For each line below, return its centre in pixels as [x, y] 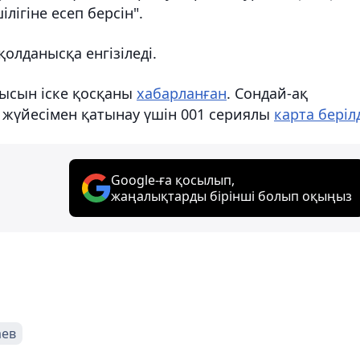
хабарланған [182, 93]
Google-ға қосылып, [173, 180]
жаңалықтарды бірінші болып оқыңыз [231, 196]
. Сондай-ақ [267, 93]
